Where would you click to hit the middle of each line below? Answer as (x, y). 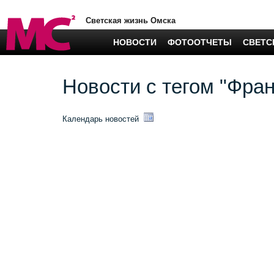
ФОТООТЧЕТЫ (200, 42)
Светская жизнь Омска (131, 20)
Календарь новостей (102, 119)
